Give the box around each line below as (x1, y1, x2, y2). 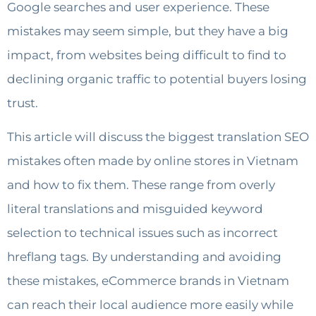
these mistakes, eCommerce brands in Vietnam (7, 274, 289, 288)
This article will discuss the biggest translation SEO (7, 130, 309, 145)
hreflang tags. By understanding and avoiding (7, 250, 281, 265)
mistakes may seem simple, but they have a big (7, 23, 288, 38)
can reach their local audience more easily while (7, 298, 293, 312)
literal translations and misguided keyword (7, 202, 263, 217)
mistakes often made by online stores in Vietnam (7, 154, 298, 169)
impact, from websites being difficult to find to (7, 47, 286, 62)
